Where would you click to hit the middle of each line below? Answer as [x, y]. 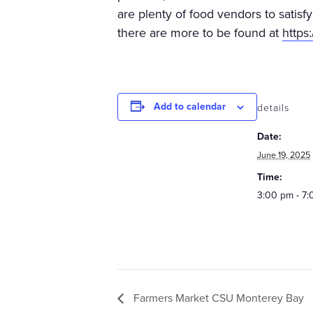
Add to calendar [190, 107]
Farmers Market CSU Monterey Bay [217, 298]
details [273, 108]
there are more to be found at [200, 33]
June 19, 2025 [284, 155]
